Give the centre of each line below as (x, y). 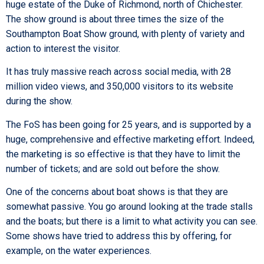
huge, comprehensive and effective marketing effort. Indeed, (130, 139)
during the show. (39, 101)
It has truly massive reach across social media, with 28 (118, 72)
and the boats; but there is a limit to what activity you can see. (132, 222)
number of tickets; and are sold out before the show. (113, 169)
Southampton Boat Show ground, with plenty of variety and (125, 34)
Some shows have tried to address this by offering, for (119, 236)
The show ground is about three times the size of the (115, 19)
